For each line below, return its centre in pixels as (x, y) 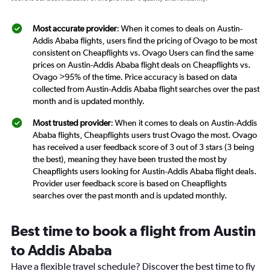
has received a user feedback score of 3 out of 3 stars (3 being (143, 147)
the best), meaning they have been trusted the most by (130, 159)
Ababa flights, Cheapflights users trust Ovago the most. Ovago (145, 135)
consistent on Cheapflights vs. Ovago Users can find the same (143, 53)
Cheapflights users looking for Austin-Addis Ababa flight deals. (145, 171)
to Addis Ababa (61, 250)
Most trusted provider (72, 123)
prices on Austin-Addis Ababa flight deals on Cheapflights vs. (142, 65)
